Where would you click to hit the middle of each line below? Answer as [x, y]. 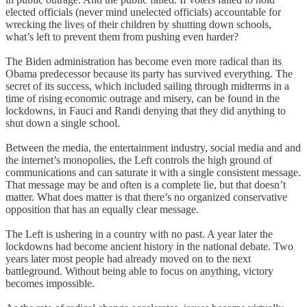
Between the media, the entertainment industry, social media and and [153, 147]
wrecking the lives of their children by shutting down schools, [138, 24]
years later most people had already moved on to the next [128, 258]
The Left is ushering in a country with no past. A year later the [139, 234]
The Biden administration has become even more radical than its [144, 61]
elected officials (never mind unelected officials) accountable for [143, 12]
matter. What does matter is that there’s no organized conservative [146, 197]
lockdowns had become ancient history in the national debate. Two [149, 246]
